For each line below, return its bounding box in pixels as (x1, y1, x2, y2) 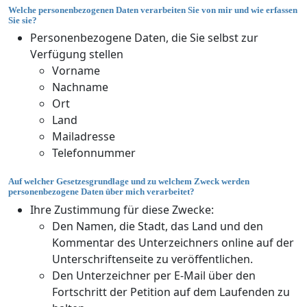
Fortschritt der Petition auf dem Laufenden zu (52, 284, 290, 299)
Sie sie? (8, 14, 37, 25)
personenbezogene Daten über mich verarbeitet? (8, 186, 195, 197)
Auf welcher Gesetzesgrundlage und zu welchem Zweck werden (8, 176, 249, 187)
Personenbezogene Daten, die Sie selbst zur (30, 30, 258, 46)
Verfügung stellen (30, 47, 123, 62)
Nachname (52, 79, 108, 95)
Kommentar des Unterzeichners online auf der (52, 234, 294, 250)
